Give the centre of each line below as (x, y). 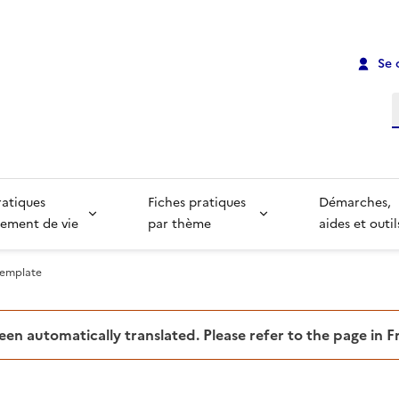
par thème (179, 224)
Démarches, (357, 203)
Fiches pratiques (198, 203)
